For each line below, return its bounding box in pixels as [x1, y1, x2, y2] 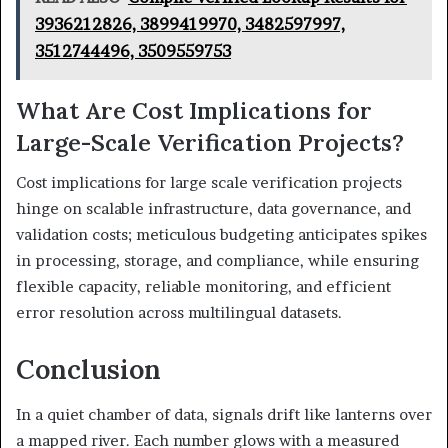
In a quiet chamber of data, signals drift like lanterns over [16, 404, 432, 424]
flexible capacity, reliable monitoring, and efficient [16, 277, 391, 297]
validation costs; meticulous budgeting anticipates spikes [16, 225, 427, 245]
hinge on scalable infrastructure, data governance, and [16, 199, 411, 219]
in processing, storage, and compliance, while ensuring [16, 251, 419, 271]
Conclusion [16, 352, 161, 387]
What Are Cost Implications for [16, 95, 372, 125]
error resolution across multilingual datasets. [16, 303, 342, 323]
